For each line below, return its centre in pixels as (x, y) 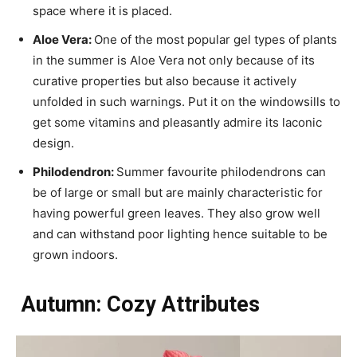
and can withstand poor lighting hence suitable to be (180, 233)
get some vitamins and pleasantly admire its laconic (177, 122)
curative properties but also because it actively (165, 80)
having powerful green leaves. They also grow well (177, 213)
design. (55, 143)
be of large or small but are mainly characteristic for (178, 192)
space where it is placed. (104, 10)
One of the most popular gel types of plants (216, 39)
